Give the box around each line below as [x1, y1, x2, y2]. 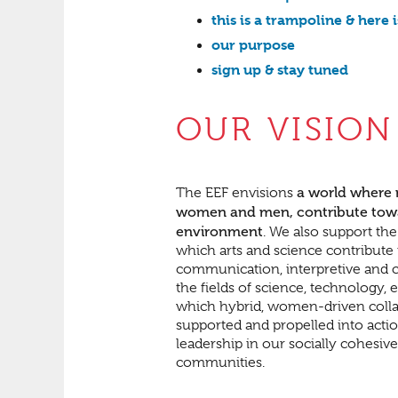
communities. [176, 354, 265, 371]
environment [176, 223, 263, 241]
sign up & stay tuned [211, 61, 348, 79]
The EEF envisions [176, 185, 297, 202]
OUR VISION [176, 111, 394, 149]
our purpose [211, 36, 295, 54]
